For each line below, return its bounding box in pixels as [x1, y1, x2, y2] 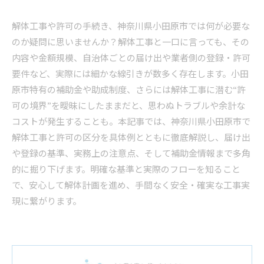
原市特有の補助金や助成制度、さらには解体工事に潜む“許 [12, 83, 246, 98]
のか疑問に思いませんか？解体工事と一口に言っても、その [12, 35, 249, 50]
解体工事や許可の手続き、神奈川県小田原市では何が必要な [12, 19, 250, 34]
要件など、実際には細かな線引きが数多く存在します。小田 [12, 67, 249, 82]
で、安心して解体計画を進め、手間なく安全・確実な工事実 [12, 179, 250, 193]
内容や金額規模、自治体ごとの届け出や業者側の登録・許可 [12, 51, 250, 66]
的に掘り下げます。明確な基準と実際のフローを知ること [12, 163, 240, 177]
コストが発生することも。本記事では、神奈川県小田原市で [12, 115, 250, 130]
